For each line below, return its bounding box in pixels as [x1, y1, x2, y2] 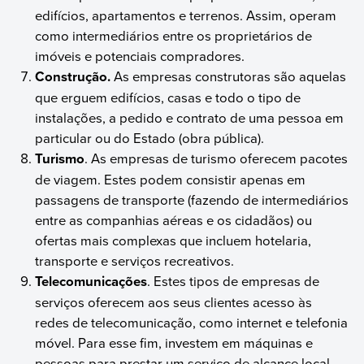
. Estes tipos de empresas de [147, 271, 320, 290]
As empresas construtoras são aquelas [110, 66, 347, 85]
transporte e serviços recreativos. [35, 250, 235, 270]
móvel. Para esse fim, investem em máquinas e [35, 332, 314, 352]
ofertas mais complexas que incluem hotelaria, [35, 230, 312, 249]
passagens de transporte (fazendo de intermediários [35, 189, 349, 209]
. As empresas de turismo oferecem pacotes [84, 148, 349, 167]
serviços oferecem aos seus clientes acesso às [35, 292, 313, 311]
